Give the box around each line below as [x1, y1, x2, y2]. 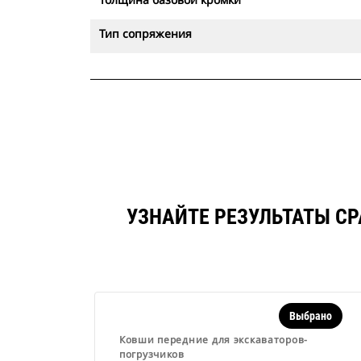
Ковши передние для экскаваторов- [119, 333, 309, 346]
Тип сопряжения [99, 26, 192, 41]
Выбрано [288, 309, 332, 322]
